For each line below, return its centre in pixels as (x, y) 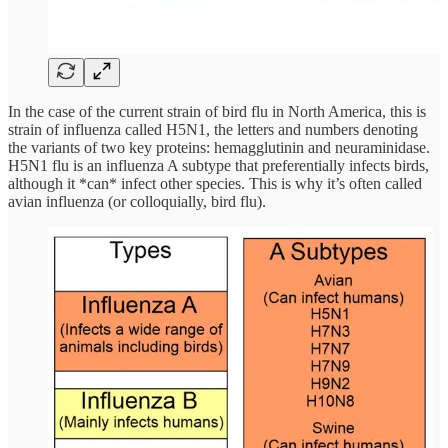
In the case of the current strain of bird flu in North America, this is (217, 111)
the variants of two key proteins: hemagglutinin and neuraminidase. (219, 147)
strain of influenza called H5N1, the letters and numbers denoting (213, 129)
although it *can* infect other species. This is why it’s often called (215, 183)
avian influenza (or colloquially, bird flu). (137, 201)
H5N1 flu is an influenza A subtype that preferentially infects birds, (218, 165)
